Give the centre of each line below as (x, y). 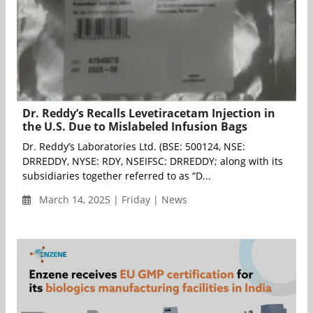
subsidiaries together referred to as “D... (117, 176)
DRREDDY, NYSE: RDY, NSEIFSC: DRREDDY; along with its (153, 161)
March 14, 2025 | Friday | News (112, 200)
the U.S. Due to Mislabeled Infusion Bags (135, 127)
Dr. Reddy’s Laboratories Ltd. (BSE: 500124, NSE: (134, 147)
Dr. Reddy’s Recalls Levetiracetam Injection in (149, 114)
